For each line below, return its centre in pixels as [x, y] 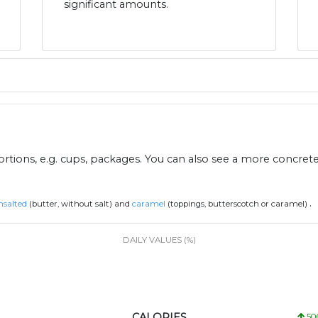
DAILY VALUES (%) [159, 240]
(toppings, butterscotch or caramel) [237, 204]
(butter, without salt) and [79, 204]
